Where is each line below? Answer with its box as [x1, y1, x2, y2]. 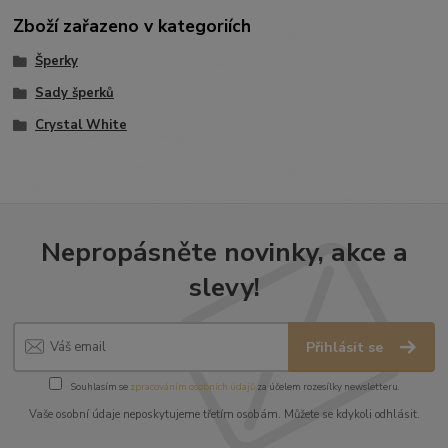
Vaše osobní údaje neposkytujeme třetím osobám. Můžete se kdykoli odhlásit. [28, 406, 420, 422]
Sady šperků [34, 83, 114, 102]
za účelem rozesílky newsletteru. [254, 379, 400, 393]
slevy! [188, 268, 260, 305]
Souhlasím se [68, 379, 130, 393]
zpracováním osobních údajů [129, 379, 255, 393]
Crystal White [34, 115, 127, 134]
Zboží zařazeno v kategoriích [13, 14, 252, 39]
